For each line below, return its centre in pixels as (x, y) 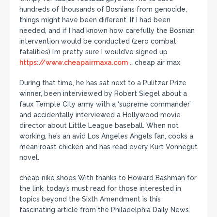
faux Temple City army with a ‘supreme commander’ (105, 104)
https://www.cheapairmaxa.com (74, 62)
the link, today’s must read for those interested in (100, 188)
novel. (29, 157)
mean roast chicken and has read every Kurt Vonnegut (108, 147)
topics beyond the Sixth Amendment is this (90, 199)
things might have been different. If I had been (95, 20)
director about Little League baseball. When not (99, 125)
